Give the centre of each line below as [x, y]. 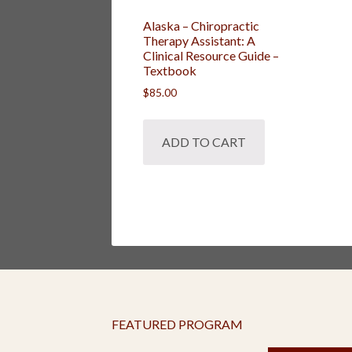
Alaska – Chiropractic [201, 25]
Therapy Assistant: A [199, 40]
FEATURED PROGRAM [177, 324]
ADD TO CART [204, 141]
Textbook [170, 70]
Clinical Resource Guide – [211, 55]
